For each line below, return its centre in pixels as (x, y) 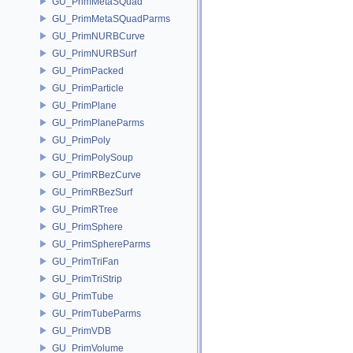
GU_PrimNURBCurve (98, 36)
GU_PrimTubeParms (97, 313)
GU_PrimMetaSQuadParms (111, 19)
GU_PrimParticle (88, 88)
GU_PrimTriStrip (87, 279)
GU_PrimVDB (82, 331)
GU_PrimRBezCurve (97, 175)
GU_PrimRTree (85, 209)
